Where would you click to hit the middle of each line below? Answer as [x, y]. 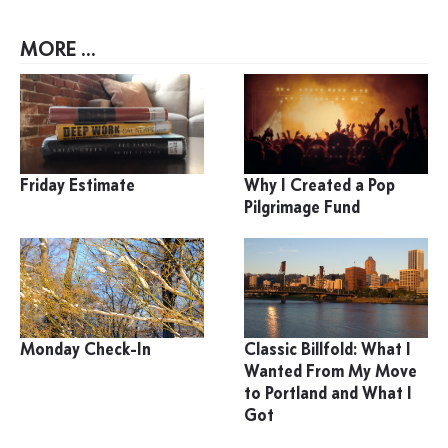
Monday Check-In [85, 349]
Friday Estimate [77, 185]
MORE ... [58, 49]
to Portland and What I [328, 393]
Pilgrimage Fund [302, 207]
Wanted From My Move [331, 371]
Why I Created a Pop [320, 185]
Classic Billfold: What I [328, 349]
